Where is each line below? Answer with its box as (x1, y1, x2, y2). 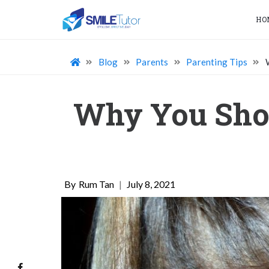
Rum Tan (79, 178, 114, 190)
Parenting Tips (186, 56, 248, 67)
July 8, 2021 (127, 178, 175, 190)
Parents (136, 56, 169, 67)
